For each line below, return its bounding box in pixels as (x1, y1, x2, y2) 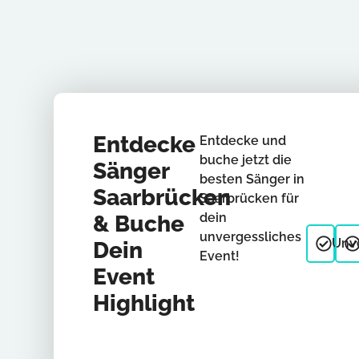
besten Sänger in (199, 171, 305, 187)
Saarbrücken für (199, 190, 299, 206)
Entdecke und (199, 132, 286, 148)
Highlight (92, 289, 195, 317)
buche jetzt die (199, 151, 292, 167)
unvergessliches (199, 228, 301, 244)
